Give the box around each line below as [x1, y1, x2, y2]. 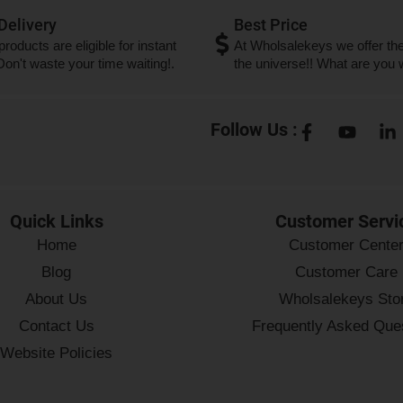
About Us [25, 290, 88, 308]
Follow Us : [210, 119, 298, 141]
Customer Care [295, 263, 399, 281]
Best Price [234, 15, 308, 35]
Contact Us [18, 317, 94, 335]
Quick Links [9, 210, 103, 232]
